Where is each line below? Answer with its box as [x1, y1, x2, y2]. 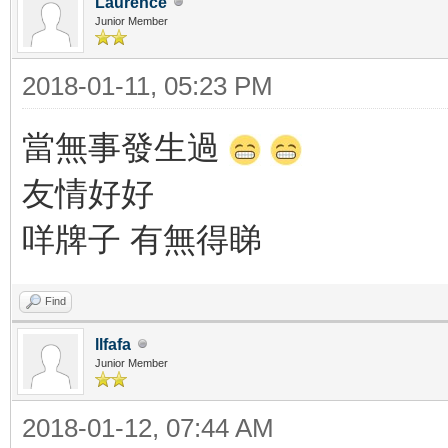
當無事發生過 [22, 128, 229, 166]
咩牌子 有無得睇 [22, 220, 262, 258]
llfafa [95, 335, 131, 353]
